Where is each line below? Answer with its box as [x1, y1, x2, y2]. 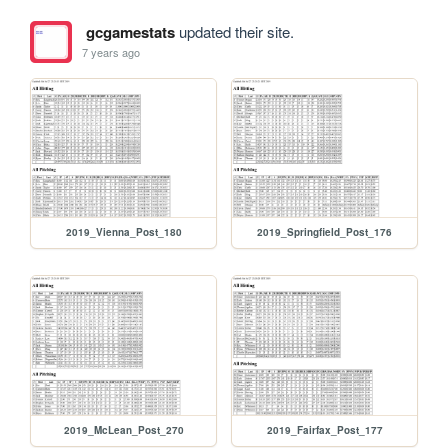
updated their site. [174, 20, 294, 42]
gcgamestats [85, 20, 175, 43]
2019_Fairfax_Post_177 [266, 423, 383, 438]
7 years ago [82, 44, 141, 61]
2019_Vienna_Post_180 [65, 225, 182, 240]
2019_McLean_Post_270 [63, 423, 184, 438]
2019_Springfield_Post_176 [257, 225, 393, 240]
